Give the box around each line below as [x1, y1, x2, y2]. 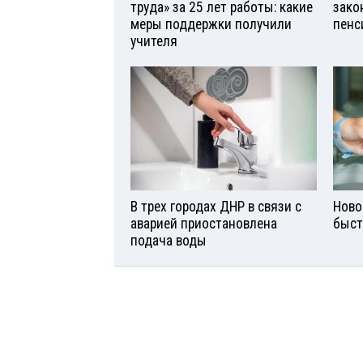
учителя [130, 33, 177, 49]
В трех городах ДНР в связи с [130, 198, 301, 215]
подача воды [130, 232, 207, 249]
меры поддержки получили [130, 16, 292, 32]
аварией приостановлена [130, 215, 277, 232]
